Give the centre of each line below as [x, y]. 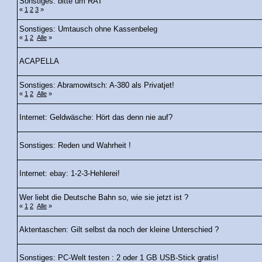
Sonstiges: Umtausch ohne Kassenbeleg [88, 30]
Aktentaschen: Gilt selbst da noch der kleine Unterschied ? [119, 230]
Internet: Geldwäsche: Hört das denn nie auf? [96, 118]
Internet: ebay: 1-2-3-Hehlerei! [70, 174]
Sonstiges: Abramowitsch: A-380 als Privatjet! [97, 86]
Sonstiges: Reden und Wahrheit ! [75, 146]
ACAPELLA [39, 62]
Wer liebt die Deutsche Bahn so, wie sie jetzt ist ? [104, 198]
